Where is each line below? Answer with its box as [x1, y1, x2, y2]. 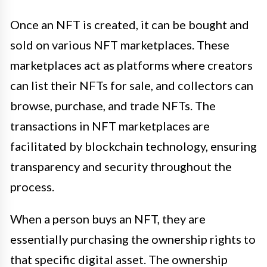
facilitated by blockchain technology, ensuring [10, 138, 257, 153]
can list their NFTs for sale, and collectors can [10, 77, 253, 92]
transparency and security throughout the [10, 159, 232, 173]
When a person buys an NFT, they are [10, 211, 206, 226]
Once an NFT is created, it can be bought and [10, 17, 249, 32]
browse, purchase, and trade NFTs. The [10, 98, 216, 113]
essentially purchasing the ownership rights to [10, 231, 256, 246]
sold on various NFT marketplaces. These [10, 37, 229, 52]
